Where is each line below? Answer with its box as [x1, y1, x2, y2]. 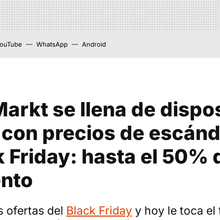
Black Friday [66, 204, 132, 218]
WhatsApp [36, 40, 68, 48]
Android [82, 40, 106, 48]
